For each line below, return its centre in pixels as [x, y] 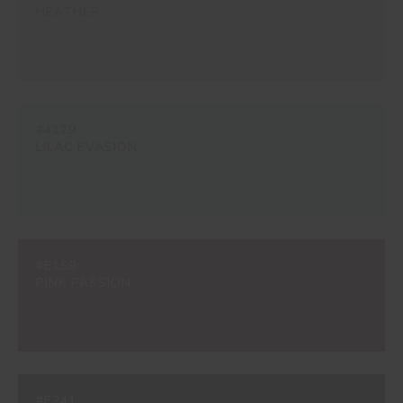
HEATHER [68, 12]
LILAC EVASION [87, 148]
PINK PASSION [84, 282]
